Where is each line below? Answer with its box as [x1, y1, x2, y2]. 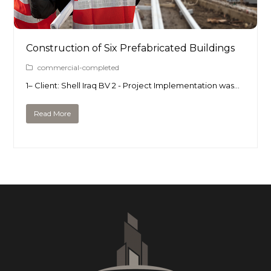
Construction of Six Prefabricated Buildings [26, 42, 235, 54]
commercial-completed [38, 63, 120, 72]
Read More [34, 109, 71, 119]
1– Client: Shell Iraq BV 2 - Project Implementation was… [26, 80, 240, 90]
